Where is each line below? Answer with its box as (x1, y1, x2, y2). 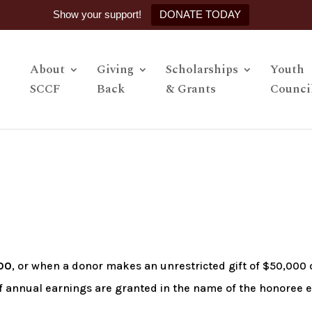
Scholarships (166, 61, 238, 79)
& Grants (166, 80, 216, 98)
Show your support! (53, 8, 141, 20)
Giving (97, 61, 134, 79)
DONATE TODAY (159, 8, 241, 20)
